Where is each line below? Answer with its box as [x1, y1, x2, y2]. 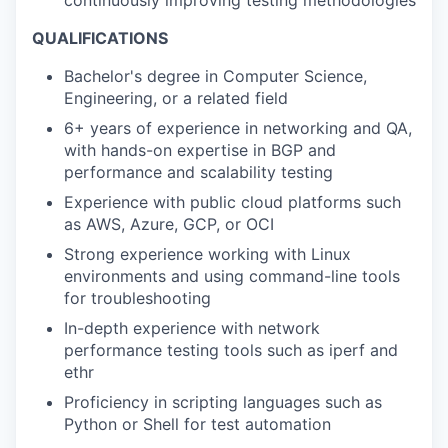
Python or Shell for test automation [64, 414, 331, 434]
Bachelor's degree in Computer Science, [64, 66, 367, 86]
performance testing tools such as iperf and [64, 340, 398, 360]
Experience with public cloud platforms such [64, 192, 401, 212]
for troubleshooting [64, 288, 211, 308]
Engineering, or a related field [64, 88, 288, 108]
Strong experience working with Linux [64, 244, 351, 264]
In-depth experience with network [64, 318, 320, 338]
